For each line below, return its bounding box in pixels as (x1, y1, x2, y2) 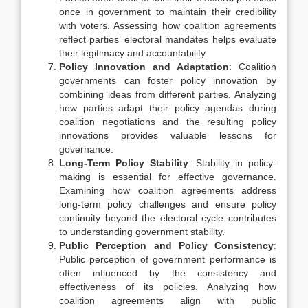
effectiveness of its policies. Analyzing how (59, 281, 276, 292)
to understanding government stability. (59, 226, 225, 237)
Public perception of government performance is (59, 254, 276, 265)
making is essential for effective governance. (59, 171, 276, 182)
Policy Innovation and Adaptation (59, 61, 229, 72)
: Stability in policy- (188, 157, 277, 168)
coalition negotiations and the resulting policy (59, 116, 276, 127)
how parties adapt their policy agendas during (59, 102, 276, 113)
